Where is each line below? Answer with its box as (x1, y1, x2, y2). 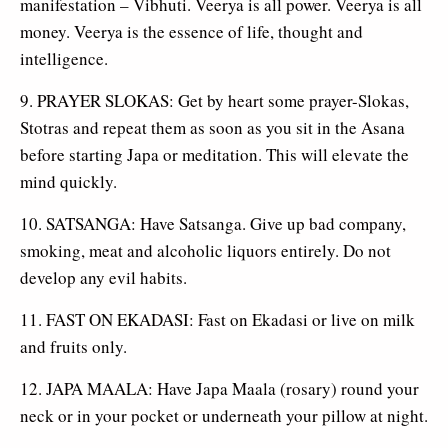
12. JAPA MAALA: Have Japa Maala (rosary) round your (20, 376, 419, 400)
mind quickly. (20, 169, 117, 193)
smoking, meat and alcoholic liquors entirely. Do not (20, 238, 391, 262)
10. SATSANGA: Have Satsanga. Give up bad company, (20, 211, 406, 235)
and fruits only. (20, 334, 127, 358)
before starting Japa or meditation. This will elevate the (20, 142, 409, 166)
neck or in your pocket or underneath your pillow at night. (20, 403, 428, 427)
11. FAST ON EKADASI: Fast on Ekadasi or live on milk (20, 307, 415, 331)
